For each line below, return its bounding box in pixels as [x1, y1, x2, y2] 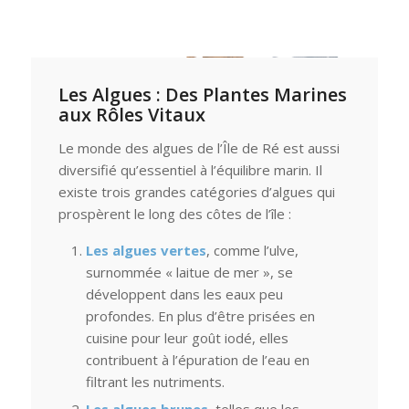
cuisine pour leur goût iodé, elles [85, 328, 288, 347]
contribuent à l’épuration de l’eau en [85, 350, 309, 369]
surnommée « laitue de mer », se [85, 262, 293, 281]
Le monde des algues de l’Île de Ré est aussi [58, 138, 340, 157]
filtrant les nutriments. [85, 372, 225, 391]
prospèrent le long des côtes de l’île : [58, 204, 291, 223]
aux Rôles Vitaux [58, 102, 205, 127]
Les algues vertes [85, 240, 206, 259]
